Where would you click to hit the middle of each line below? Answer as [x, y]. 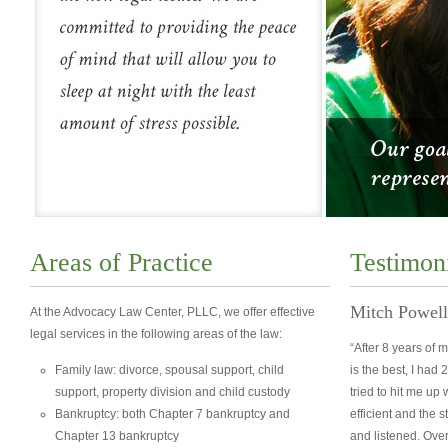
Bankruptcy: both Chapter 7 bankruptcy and [172, 414]
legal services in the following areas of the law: [156, 334]
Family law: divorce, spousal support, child [169, 370]
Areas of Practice [121, 262]
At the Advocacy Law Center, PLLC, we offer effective [172, 312]
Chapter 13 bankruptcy [117, 436]
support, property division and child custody [172, 392]
